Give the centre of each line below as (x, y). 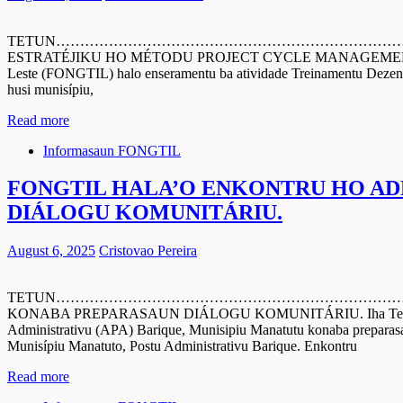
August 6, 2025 (51, 251)
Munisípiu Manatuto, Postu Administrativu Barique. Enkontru (182, 346)
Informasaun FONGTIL (112, 150)
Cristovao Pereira (148, 251)
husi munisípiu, (50, 89)
